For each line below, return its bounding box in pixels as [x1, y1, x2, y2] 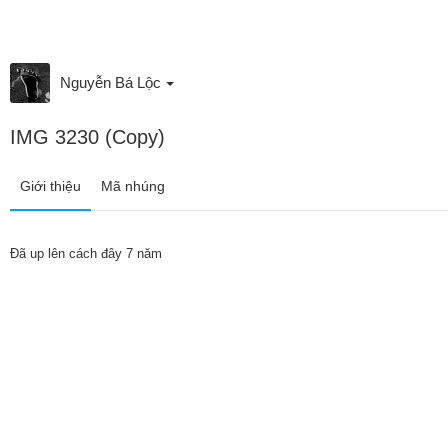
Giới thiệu [20, 178, 81, 194]
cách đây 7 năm [69, 246, 162, 261]
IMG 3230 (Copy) [10, 126, 165, 148]
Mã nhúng [101, 178, 165, 194]
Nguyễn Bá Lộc [60, 74, 161, 91]
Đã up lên [10, 246, 69, 261]
